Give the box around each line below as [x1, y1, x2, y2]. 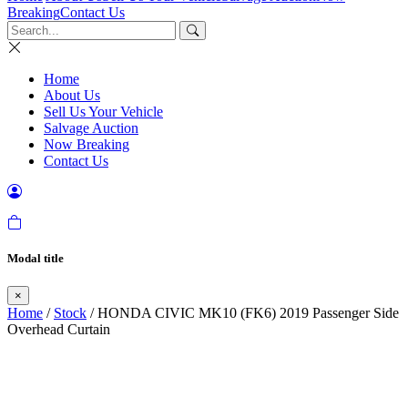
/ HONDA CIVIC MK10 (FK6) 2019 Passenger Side [87, 305, 399, 321]
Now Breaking [44, 137, 129, 152]
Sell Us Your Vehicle [44, 104, 163, 119]
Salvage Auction [44, 120, 138, 136]
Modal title [7, 251, 64, 266]
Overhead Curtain [7, 321, 110, 338]
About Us [44, 87, 100, 103]
